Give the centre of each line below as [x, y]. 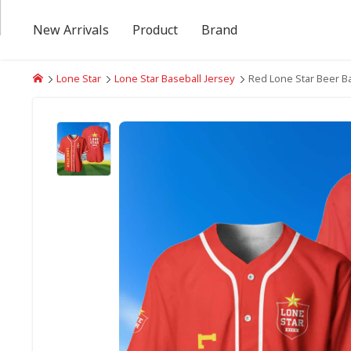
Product [155, 30]
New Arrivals [71, 30]
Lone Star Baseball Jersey [175, 78]
